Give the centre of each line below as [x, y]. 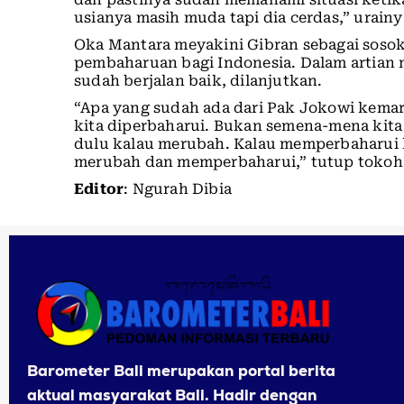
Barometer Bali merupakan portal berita [181, 370]
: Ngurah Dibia [178, 189]
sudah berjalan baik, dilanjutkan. [198, 81]
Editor [99, 189]
